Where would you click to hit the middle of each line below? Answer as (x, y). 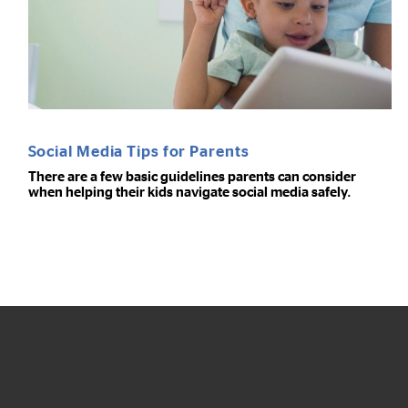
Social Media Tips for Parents (138, 150)
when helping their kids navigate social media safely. (189, 191)
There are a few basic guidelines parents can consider (192, 176)
